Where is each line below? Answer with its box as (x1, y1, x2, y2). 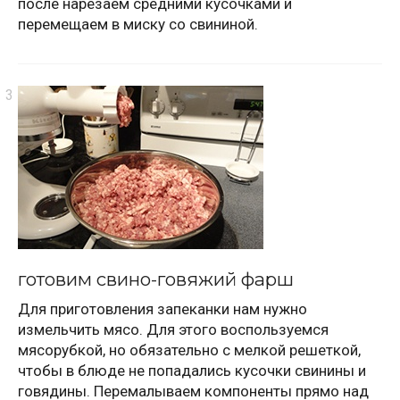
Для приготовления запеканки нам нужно (18, 299, 307, 318)
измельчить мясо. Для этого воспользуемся (18, 320, 329, 338)
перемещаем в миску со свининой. (18, 14, 258, 33)
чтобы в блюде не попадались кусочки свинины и (18, 361, 366, 379)
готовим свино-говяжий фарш (18, 267, 294, 290)
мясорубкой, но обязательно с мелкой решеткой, (18, 340, 361, 359)
